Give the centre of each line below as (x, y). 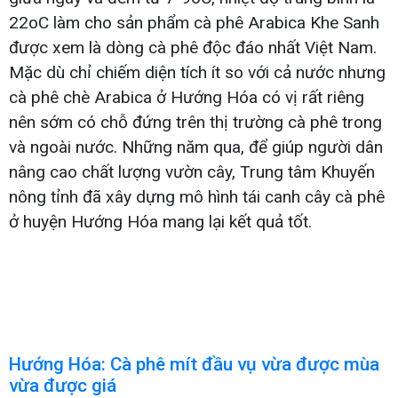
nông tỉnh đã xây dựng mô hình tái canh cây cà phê (197, 196)
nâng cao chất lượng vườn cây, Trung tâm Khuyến (192, 171)
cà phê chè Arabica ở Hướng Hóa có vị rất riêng (187, 97)
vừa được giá (63, 385)
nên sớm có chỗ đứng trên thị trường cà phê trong (195, 122)
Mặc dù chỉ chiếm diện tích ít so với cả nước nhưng (197, 72)
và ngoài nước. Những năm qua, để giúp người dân (196, 147)
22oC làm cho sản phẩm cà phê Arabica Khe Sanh (194, 22)
